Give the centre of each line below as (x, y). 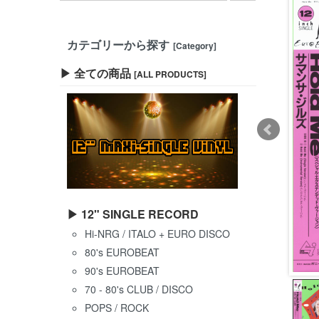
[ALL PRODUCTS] (170, 74)
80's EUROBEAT (122, 252)
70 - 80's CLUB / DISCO (139, 289)
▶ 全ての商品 (97, 73)
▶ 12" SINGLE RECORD (133, 214)
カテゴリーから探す (120, 44)
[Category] (195, 45)
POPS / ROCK (117, 308)
